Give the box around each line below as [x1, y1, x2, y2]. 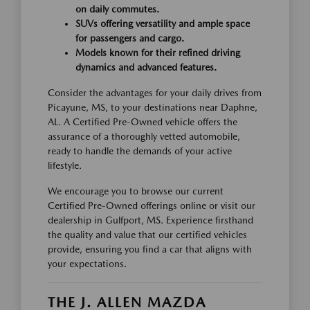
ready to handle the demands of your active [48, 145, 232, 157]
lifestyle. [48, 160, 82, 172]
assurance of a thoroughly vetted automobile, [48, 131, 240, 143]
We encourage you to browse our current [48, 185, 224, 197]
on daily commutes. [75, 3, 159, 15]
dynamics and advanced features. [75, 62, 217, 73]
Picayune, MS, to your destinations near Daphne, [48, 102, 257, 113]
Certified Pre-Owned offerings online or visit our [48, 200, 255, 212]
